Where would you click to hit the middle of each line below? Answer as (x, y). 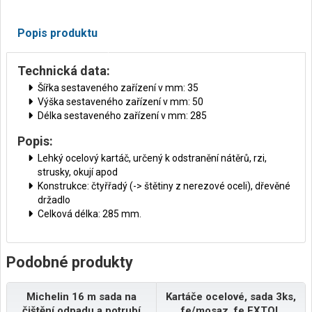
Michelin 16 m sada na (81, 297)
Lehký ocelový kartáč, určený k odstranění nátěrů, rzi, (152, 158)
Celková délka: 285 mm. (89, 214)
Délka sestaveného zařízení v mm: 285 (122, 116)
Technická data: (64, 71)
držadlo (54, 200)
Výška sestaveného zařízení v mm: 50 (120, 102)
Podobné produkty (70, 263)
